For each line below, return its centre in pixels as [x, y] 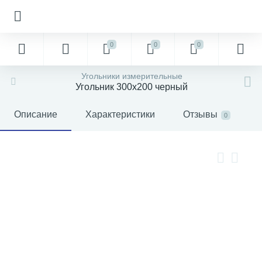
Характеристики [120, 114]
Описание [36, 114]
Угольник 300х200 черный [132, 87]
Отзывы [200, 114]
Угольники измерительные [132, 76]
